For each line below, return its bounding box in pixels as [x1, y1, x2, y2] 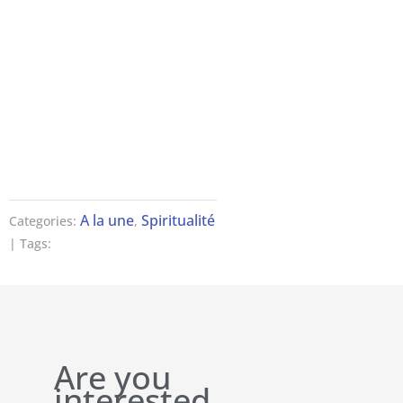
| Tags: [9, 234, 51, 252]
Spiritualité [141, 210, 215, 230]
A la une [80, 210, 134, 230]
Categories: [9, 211, 80, 229]
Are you [54, 354, 171, 399]
